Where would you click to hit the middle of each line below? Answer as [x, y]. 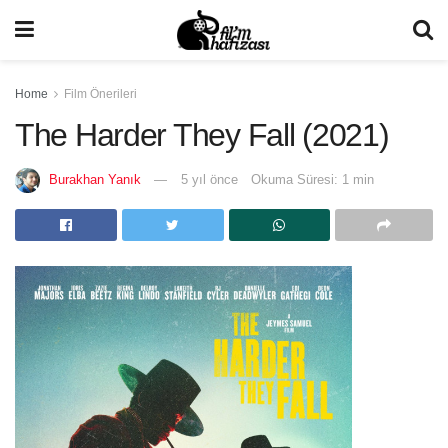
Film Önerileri [100, 94]
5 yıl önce [209, 179]
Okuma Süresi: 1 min [312, 179]
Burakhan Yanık [95, 179]
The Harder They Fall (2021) [202, 135]
